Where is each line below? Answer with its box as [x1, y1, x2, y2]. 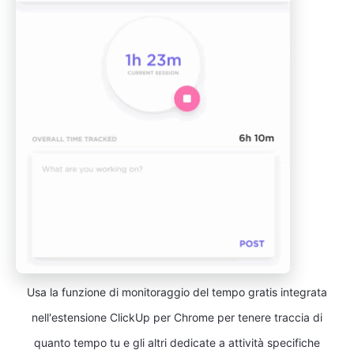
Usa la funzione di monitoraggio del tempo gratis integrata [27, 284, 327, 299]
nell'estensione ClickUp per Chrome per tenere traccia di [32, 310, 322, 324]
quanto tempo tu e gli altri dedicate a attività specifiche [34, 335, 320, 349]
